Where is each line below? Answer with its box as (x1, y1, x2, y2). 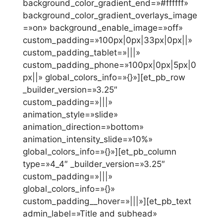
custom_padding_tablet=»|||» (23, 48, 140, 58)
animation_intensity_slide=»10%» (23, 134, 153, 145)
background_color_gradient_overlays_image (23, 10, 197, 21)
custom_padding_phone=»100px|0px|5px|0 (23, 60, 196, 70)
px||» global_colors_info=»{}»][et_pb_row (23, 72, 185, 83)
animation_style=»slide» (23, 110, 118, 120)
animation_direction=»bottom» (23, 122, 144, 132)
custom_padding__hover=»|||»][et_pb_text (23, 196, 191, 207)
